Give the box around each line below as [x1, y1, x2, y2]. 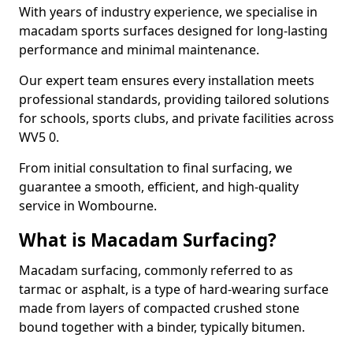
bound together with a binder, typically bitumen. [19, 318, 305, 336]
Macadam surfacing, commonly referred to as [19, 262, 293, 279]
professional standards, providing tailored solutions [19, 91, 329, 108]
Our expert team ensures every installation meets [19, 72, 314, 89]
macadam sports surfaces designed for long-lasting [19, 22, 328, 39]
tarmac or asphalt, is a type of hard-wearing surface [19, 281, 329, 298]
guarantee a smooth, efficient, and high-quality [19, 178, 299, 195]
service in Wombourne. [19, 197, 157, 214]
